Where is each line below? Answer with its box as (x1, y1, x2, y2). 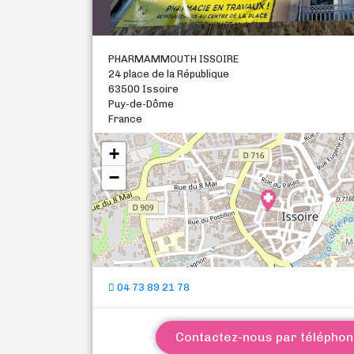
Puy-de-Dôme (108, 98, 174, 110)
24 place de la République (108, 68, 229, 80)
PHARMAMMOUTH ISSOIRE (108, 53, 239, 65)
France (108, 113, 142, 125)
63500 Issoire (108, 83, 179, 95)
